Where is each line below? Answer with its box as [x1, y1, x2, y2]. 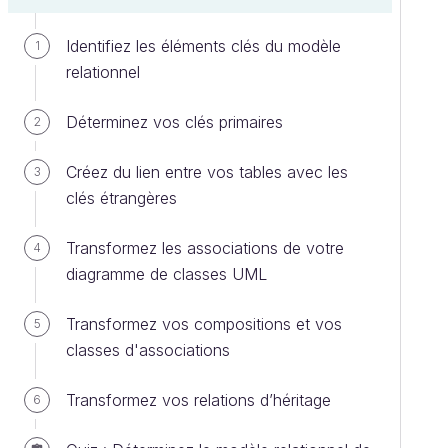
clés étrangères [66, 188, 177, 208]
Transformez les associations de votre [66, 238, 344, 258]
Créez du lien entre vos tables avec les [66, 162, 348, 182]
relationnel [66, 62, 140, 82]
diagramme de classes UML [66, 264, 267, 284]
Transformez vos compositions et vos [66, 314, 342, 334]
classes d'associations [66, 340, 230, 360]
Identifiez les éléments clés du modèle [66, 36, 341, 56]
